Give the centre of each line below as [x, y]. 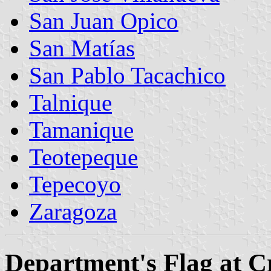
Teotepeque [83, 157]
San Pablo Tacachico [127, 75]
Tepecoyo [75, 184]
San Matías [82, 48]
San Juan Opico [104, 21]
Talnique [70, 102]
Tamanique [81, 129]
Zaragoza [73, 211]
